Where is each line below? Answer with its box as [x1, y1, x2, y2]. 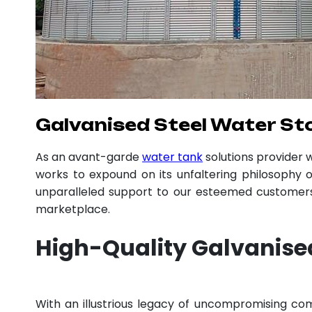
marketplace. [36, 201, 110, 217]
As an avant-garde [36, 148, 143, 165]
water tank [142, 148, 203, 165]
